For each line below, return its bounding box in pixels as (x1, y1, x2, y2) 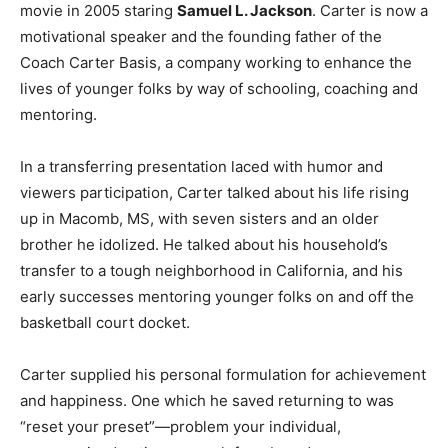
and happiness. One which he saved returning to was (20, 391, 394, 411)
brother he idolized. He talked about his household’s (20, 235, 388, 255)
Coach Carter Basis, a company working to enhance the (20, 53, 412, 73)
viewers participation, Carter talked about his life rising (20, 183, 409, 203)
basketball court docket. (20, 313, 190, 333)
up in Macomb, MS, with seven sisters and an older (20, 209, 379, 229)
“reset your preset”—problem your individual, (20, 417, 341, 437)
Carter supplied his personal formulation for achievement (20, 365, 426, 385)
